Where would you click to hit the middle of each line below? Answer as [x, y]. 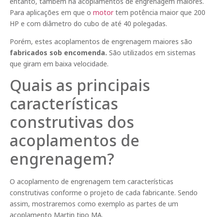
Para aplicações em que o [51, 12]
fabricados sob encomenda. [58, 53]
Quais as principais [80, 85]
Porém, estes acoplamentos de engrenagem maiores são [101, 42]
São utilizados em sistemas [151, 53]
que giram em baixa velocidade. [59, 64]
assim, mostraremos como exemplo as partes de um [94, 204]
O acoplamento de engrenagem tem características [92, 182]
